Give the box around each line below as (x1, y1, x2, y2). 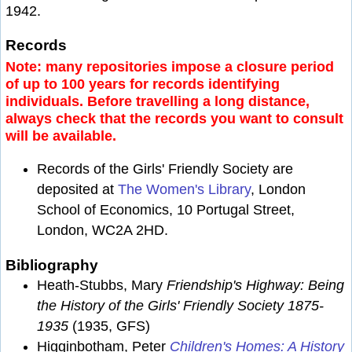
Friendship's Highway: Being (167, 277, 344, 294)
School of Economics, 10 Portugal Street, (37, 201, 295, 218)
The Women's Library (118, 181, 251, 197)
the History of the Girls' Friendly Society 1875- (37, 298, 324, 314)
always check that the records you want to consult (5, 111, 343, 127)
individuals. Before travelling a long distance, (5, 93, 310, 110)
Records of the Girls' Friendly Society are (37, 160, 293, 177)
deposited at (37, 181, 118, 197)
